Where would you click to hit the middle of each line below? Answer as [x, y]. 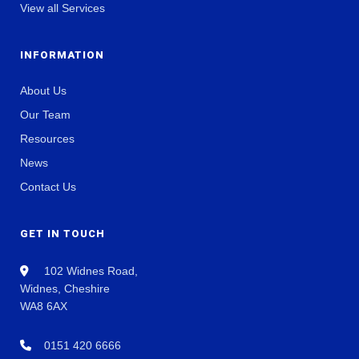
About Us [43, 91]
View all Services [63, 8]
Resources [47, 139]
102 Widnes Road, [89, 271]
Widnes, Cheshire [65, 288]
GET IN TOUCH [63, 234]
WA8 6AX [44, 306]
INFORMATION [62, 55]
